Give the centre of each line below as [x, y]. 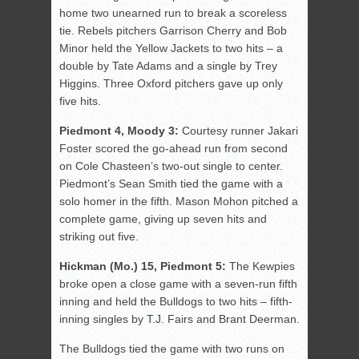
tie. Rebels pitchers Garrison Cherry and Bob [173, 31]
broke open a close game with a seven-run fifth [178, 284]
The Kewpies [260, 266]
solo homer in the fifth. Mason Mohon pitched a [179, 202]
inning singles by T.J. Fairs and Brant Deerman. [179, 319]
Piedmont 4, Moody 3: [119, 131]
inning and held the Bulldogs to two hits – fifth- [176, 302]
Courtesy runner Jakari [238, 131]
